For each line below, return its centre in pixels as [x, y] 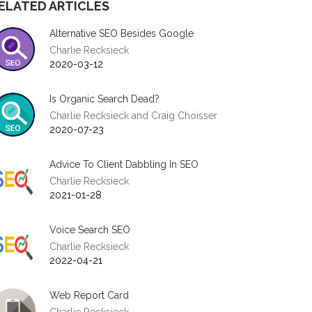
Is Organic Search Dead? [104, 99]
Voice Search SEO [90, 230]
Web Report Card [89, 295]
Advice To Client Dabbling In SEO [124, 164]
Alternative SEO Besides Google [122, 33]
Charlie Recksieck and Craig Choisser [133, 116]
